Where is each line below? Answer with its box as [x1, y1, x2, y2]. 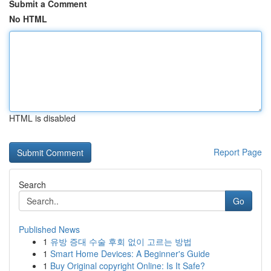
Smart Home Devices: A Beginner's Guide [50, 247, 210, 260]
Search [19, 178, 46, 191]
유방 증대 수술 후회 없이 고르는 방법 [50, 235, 192, 247]
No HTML [9, 13, 47, 25]
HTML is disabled [9, 112, 76, 124]
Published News [19, 223, 80, 235]
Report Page [214, 146, 262, 158]
